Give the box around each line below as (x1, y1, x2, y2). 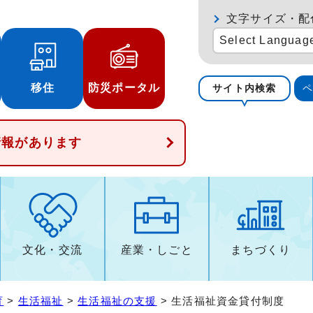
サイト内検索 (212, 82, 277, 94)
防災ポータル (87, 81, 161, 94)
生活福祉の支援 (78, 294, 157, 307)
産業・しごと (120, 243, 193, 256)
